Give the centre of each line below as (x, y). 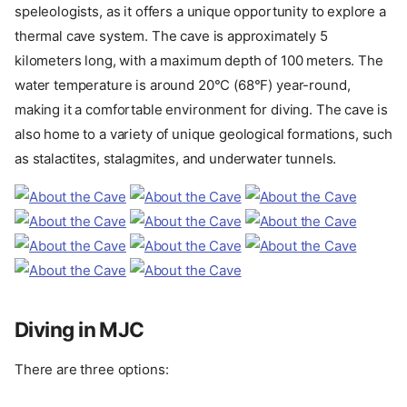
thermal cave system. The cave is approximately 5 (171, 36)
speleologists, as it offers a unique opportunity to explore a (200, 12)
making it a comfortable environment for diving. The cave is (202, 110)
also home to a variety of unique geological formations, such (204, 134)
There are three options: (92, 370)
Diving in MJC (79, 330)
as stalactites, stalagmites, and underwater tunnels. (176, 159)
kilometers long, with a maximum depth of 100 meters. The (199, 61)
